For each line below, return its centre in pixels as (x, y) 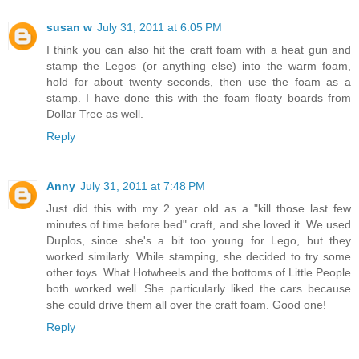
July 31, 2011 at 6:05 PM (159, 28)
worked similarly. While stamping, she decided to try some (199, 257)
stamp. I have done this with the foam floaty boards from (199, 98)
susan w (69, 28)
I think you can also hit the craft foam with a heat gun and (199, 50)
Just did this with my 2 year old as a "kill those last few (199, 209)
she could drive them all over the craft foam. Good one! (186, 305)
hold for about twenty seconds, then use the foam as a (199, 82)
